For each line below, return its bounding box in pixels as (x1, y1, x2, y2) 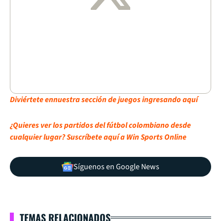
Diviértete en (10, 94, 53, 105)
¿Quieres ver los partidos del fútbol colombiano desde (10, 119, 191, 131)
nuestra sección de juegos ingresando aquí (53, 94, 198, 105)
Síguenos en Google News (74, 161, 159, 172)
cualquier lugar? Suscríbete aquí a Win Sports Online (10, 131, 186, 143)
